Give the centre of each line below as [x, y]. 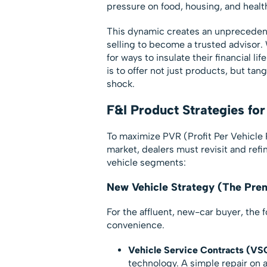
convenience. [135, 225]
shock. [120, 83]
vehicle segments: [146, 162]
